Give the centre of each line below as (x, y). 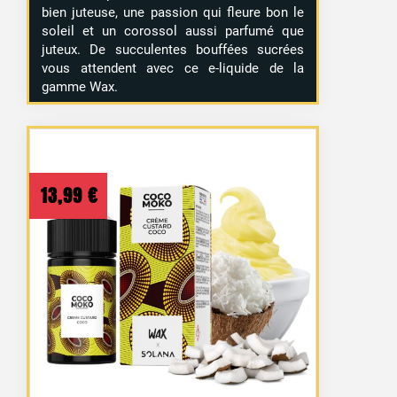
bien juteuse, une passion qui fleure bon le (173, 13)
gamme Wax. (80, 87)
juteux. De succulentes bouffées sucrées (173, 50)
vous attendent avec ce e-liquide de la (173, 69)
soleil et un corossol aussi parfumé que (173, 31)
